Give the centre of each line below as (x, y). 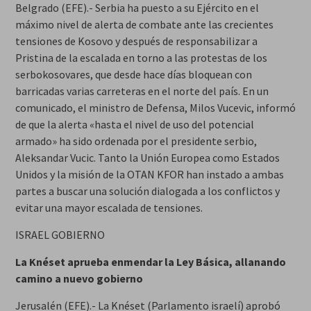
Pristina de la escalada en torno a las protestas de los (141, 57)
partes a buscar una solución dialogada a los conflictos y (147, 191)
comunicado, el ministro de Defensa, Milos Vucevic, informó (155, 107)
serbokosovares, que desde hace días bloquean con (133, 74)
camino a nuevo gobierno (79, 278)
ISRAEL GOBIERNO (60, 234)
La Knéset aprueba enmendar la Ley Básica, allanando (150, 261)
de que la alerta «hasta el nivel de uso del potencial (134, 124)
